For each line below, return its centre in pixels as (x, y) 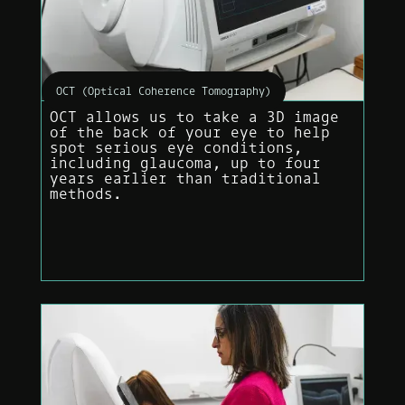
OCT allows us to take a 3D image (194, 116)
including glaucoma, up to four (185, 162)
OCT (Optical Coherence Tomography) (163, 91)
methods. (85, 193)
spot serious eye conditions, (176, 147)
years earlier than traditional (185, 178)
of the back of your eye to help (189, 132)
